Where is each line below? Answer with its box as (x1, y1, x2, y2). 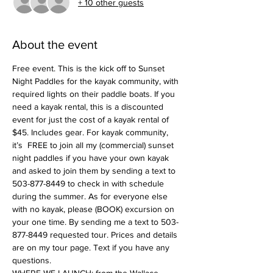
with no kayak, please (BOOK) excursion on (12, 204, 177, 214)
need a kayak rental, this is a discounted (12, 102, 166, 112)
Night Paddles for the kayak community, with (12, 76, 181, 86)
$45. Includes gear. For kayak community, (12, 127, 171, 137)
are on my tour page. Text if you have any (12, 243, 172, 252)
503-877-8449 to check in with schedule (12, 179, 166, 188)
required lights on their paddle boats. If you (12, 89, 177, 99)
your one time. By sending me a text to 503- (12, 217, 179, 227)
